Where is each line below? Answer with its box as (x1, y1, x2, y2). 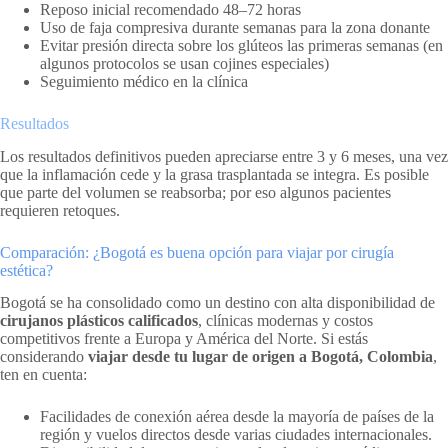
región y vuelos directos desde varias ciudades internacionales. (40, 426, 432, 444)
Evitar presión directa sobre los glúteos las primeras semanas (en (40, 36, 443, 54)
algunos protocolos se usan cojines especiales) (40, 54, 329, 72)
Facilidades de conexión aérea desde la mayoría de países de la (40, 408, 434, 426)
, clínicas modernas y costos (198, 312, 373, 330)
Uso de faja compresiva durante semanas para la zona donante (40, 18, 430, 36)
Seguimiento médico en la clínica (40, 72, 248, 90)
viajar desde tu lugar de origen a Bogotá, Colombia (88, 348, 433, 366)
